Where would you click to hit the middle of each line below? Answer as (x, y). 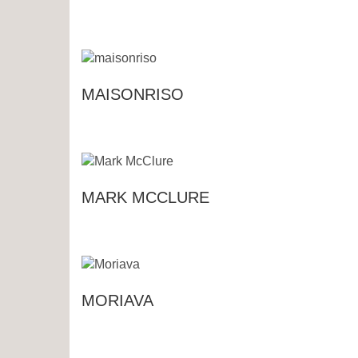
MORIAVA (117, 300)
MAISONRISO (133, 95)
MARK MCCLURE (145, 198)
